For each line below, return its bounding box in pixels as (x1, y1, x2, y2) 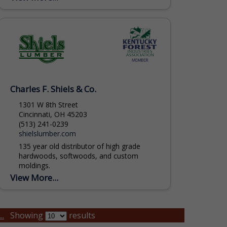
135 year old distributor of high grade (18, 141, 140, 151)
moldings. (18, 160, 50, 170)
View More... (10, 171, 59, 183)
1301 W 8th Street (18, 99, 78, 109)
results (67, 209, 96, 221)
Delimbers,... (18, 9, 59, 19)
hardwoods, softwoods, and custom (18, 150, 138, 161)
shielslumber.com (18, 128, 76, 138)
